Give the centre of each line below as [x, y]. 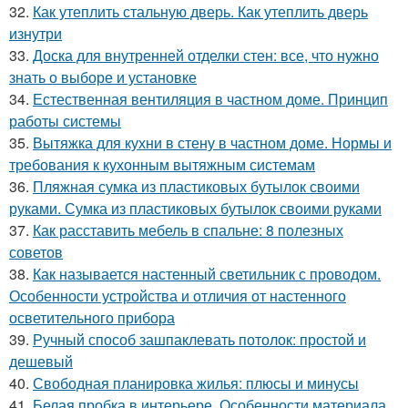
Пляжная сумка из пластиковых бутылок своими [196, 186]
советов [36, 251]
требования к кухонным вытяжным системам [162, 164]
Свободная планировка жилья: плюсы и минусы [196, 382]
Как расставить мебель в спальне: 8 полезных [188, 229]
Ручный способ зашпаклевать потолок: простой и [199, 339]
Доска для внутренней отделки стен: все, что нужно [206, 55]
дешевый [41, 361]
